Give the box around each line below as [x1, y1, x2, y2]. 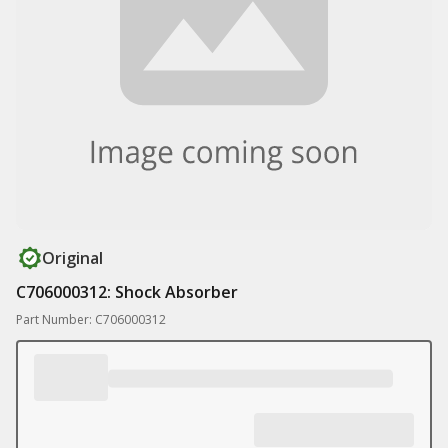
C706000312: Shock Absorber [16, 281, 238, 303]
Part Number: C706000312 [16, 311, 166, 328]
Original [42, 247, 103, 269]
